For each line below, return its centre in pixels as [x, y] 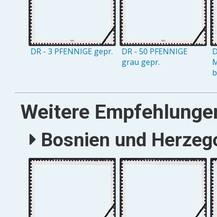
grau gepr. [140, 62]
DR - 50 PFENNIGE [154, 52]
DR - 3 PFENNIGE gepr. [72, 52]
